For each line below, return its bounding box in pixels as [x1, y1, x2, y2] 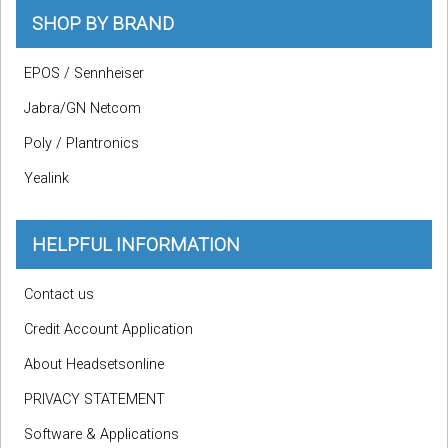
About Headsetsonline [24, 356, 164, 374]
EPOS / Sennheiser [24, 65, 144, 83]
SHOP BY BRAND [32, 13, 174, 35]
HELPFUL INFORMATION [32, 234, 240, 256]
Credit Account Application [24, 321, 193, 339]
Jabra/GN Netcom [24, 100, 141, 118]
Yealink [24, 170, 69, 188]
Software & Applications [24, 426, 179, 444]
